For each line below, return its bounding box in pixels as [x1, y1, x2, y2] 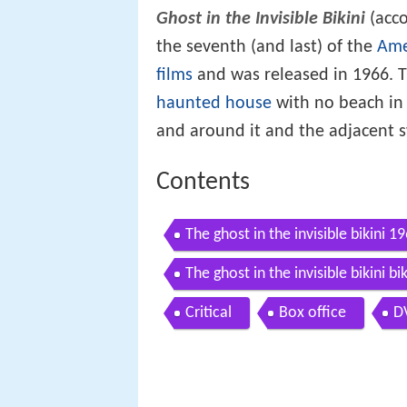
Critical [185, 304, 232, 323]
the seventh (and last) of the [156, 37, 377, 56]
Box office [279, 304, 346, 323]
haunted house [156, 94, 272, 113]
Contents [156, 169, 250, 195]
